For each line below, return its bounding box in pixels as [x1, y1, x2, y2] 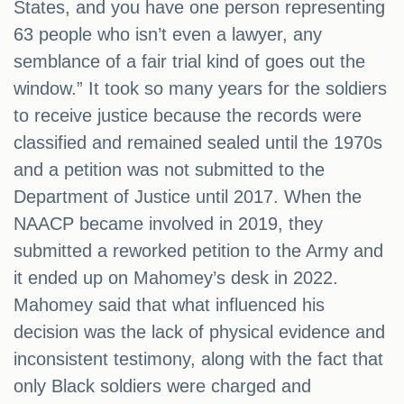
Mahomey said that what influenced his [14, 295, 325, 316]
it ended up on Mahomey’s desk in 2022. [14, 268, 338, 289]
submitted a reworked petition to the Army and [14, 241, 383, 262]
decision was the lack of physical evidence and [14, 322, 385, 343]
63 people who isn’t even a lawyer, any [14, 24, 322, 45]
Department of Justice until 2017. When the [14, 187, 362, 207]
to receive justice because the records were [14, 106, 362, 126]
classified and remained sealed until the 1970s [14, 133, 382, 153]
